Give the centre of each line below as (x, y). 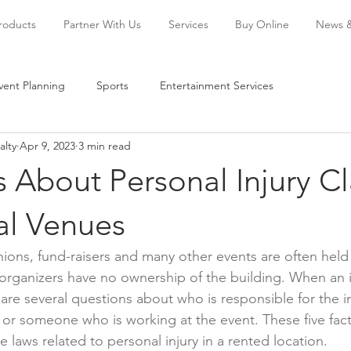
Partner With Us (102, 24)
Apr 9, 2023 (47, 145)
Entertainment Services (217, 85)
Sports (112, 85)
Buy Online (262, 24)
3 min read (105, 145)
